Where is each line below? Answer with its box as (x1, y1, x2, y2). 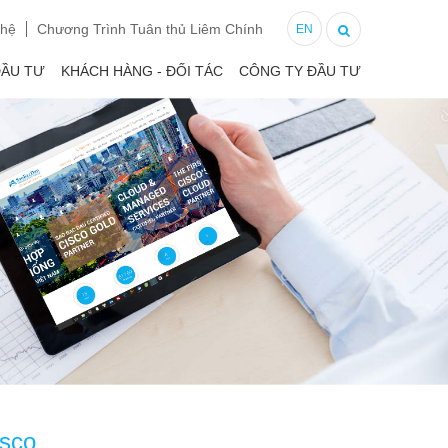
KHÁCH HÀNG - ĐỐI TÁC (61, 63, 223, 79)
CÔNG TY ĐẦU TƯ (239, 63, 361, 79)
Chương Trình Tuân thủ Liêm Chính (37, 21, 263, 38)
